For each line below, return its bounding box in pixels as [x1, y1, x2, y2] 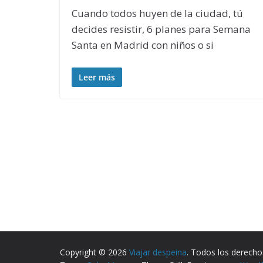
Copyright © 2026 [60, 247, 129, 258]
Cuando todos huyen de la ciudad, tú [72, 6, 243, 20]
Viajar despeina [129, 247, 187, 258]
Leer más [79, 72, 115, 83]
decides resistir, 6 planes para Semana [72, 22, 251, 36]
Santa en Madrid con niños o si [72, 38, 214, 52]
